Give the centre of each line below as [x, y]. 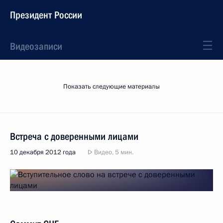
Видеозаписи [36, 46]
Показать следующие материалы [111, 87]
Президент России [46, 15]
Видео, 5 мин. [113, 152]
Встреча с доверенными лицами [74, 136]
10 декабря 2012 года [43, 152]
